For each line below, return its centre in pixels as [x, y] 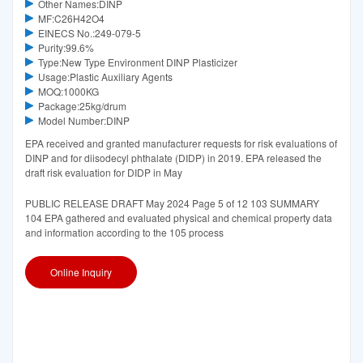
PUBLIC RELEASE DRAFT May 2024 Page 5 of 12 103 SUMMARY [172, 203]
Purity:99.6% [66, 47]
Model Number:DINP [83, 120]
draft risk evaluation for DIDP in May [104, 172]
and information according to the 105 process [124, 232]
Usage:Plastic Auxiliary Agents [105, 76]
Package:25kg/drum [82, 105]
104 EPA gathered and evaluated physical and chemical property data [179, 217]
